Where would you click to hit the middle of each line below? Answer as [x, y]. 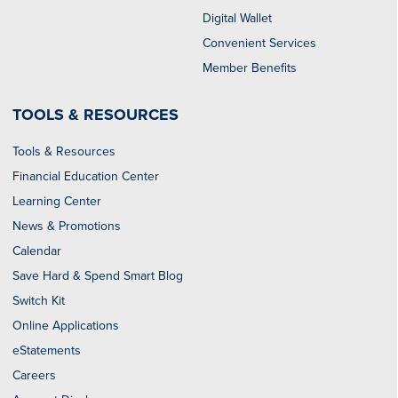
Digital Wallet [238, 19]
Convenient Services [260, 44]
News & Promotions [66, 227]
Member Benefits [250, 68]
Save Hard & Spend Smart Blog [97, 276]
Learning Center [56, 202]
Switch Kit [38, 301]
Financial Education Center [85, 177]
